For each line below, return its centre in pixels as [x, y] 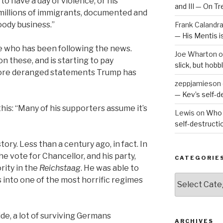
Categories [194, 177]
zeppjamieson [198, 83]
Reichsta [55, 168]
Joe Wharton [196, 54]
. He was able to [110, 168]
